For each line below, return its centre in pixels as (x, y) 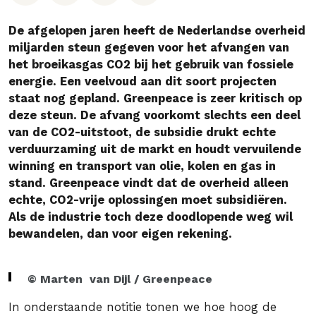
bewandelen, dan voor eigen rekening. (120, 234)
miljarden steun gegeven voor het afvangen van (149, 48)
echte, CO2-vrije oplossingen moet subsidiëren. (148, 200)
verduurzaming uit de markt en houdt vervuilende (155, 149)
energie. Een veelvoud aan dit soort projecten (142, 81)
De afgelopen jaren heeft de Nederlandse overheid (157, 31)
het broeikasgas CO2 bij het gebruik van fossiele (151, 65)
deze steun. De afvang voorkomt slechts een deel (154, 115)
